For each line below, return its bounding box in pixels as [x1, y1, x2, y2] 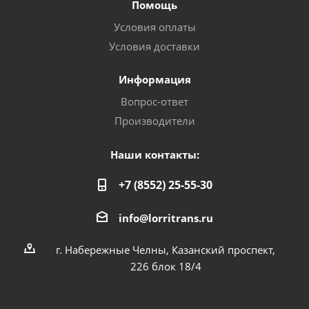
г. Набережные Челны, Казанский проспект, [56, 242, 275, 257]
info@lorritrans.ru [118, 210, 213, 225]
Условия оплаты [113, 20, 196, 34]
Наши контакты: [110, 148, 199, 161]
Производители [114, 114, 195, 128]
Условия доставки [109, 39, 200, 53]
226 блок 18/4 [130, 259, 201, 273]
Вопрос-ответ [121, 94, 188, 108]
